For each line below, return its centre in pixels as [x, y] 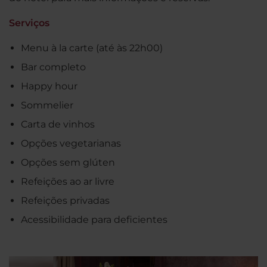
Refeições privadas [65, 200]
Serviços [29, 23]
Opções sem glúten [68, 162]
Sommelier [47, 105]
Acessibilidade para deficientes [94, 219]
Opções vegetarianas [71, 143]
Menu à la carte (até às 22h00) [92, 48]
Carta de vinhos [58, 124]
